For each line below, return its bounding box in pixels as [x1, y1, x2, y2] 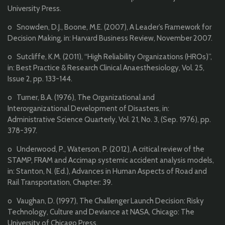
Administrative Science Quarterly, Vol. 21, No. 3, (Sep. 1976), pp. [8, 115, 211, 125]
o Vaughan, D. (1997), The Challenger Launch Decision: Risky [8, 196, 204, 206]
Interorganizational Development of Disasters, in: [8, 104, 169, 114]
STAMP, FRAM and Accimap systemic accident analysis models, [8, 156, 214, 165]
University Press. [8, 4, 61, 14]
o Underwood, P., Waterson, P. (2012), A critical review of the [8, 145, 204, 154]
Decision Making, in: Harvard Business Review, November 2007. [8, 34, 212, 43]
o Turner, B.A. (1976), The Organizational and [8, 93, 155, 102]
